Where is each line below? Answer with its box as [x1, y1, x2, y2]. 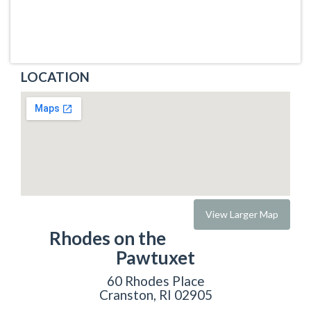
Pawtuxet [116, 246, 195, 269]
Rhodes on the [49, 226, 166, 249]
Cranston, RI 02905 [99, 287, 212, 303]
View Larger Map [205, 208, 278, 220]
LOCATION [21, 69, 90, 85]
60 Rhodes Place [106, 273, 205, 289]
